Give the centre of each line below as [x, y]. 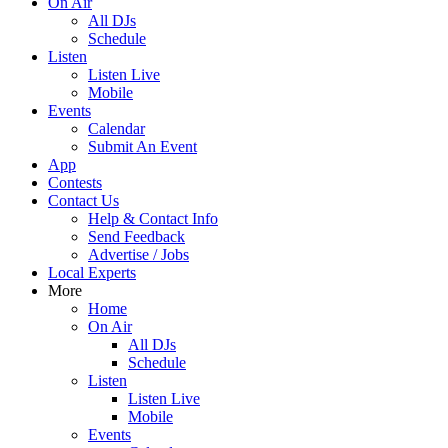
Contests [75, 182]
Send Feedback [136, 236]
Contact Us [83, 200]
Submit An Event [142, 146]
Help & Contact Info [153, 218]
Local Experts [92, 272]
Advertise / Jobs [138, 254]
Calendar [116, 128]
